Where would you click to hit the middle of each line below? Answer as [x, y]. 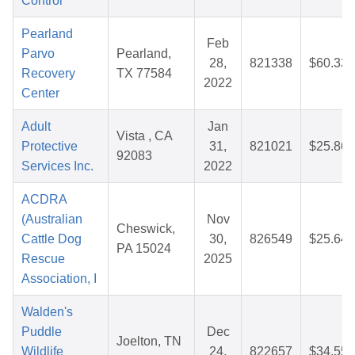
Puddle [42, 332]
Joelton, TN [149, 342]
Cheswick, [146, 229]
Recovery [48, 74]
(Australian [52, 219]
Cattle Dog [52, 239]
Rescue [43, 259]
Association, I [59, 279]
